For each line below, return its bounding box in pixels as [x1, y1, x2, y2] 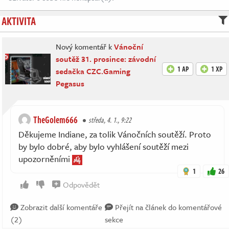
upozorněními [18, 152, 72, 165]
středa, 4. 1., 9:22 [88, 114, 131, 125]
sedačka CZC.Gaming [56, 65, 131, 77]
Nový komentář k [56, 41, 114, 52]
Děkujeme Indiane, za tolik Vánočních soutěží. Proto [18, 128, 211, 141]
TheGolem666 [33, 113, 78, 126]
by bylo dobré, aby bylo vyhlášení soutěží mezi [18, 140, 189, 153]
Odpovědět [63, 179, 100, 190]
